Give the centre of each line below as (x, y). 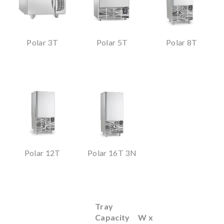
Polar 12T (42, 152)
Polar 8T (181, 42)
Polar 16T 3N (112, 152)
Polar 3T (42, 42)
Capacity (112, 217)
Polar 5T (112, 42)
